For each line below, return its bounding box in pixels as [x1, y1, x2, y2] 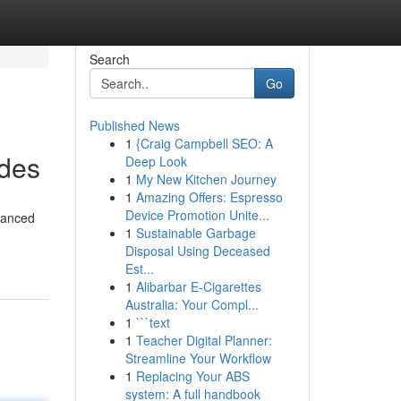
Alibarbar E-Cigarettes [135, 277, 261, 295]
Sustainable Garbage [135, 224, 256, 242]
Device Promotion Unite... [124, 206, 269, 224]
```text [135, 313, 170, 331]
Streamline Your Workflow [124, 349, 271, 367]
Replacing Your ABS [135, 367, 250, 385]
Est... [124, 260, 154, 277]
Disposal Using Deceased [124, 242, 270, 260]
